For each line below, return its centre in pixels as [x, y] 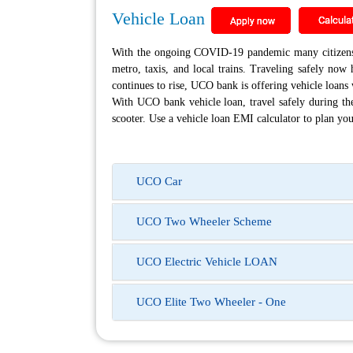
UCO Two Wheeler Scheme [204, 221]
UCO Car [159, 181]
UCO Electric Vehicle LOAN [207, 261]
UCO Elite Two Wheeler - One [211, 301]
